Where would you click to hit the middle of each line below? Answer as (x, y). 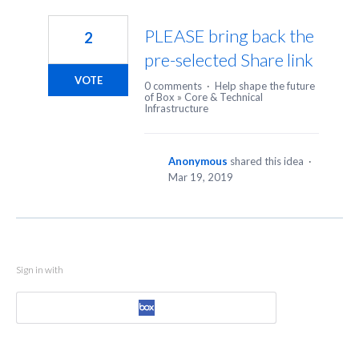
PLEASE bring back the (229, 36)
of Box (159, 97)
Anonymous (198, 161)
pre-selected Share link (229, 60)
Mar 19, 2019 (201, 177)
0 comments (173, 86)
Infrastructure (176, 109)
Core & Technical (224, 97)
